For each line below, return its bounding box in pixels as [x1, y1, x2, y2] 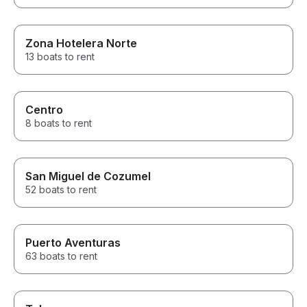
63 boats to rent [25, 250, 97, 262]
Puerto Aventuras [25, 236, 121, 250]
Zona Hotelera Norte [25, 36, 137, 51]
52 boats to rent [25, 184, 97, 196]
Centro [25, 103, 63, 117]
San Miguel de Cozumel [25, 169, 151, 184]
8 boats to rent [25, 117, 92, 130]
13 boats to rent [25, 51, 95, 63]
